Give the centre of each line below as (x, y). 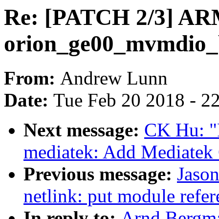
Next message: (84, 130)
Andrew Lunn (114, 78)
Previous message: (100, 174)
